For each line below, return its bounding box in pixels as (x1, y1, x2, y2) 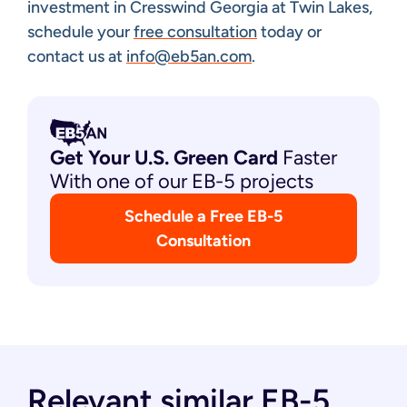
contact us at (27, 45, 126, 66)
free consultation (134, 21, 257, 42)
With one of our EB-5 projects (50, 168, 313, 194)
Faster (278, 144, 337, 170)
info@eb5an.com (126, 45, 252, 66)
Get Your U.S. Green (50, 144, 233, 170)
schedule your (27, 21, 134, 42)
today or (257, 21, 322, 42)
